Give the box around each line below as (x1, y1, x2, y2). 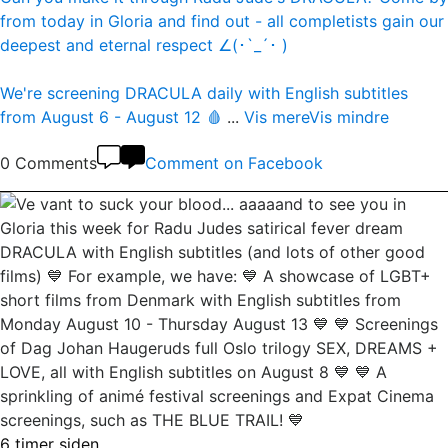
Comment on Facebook (145, 152, 323, 173)
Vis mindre (309, 106, 389, 127)
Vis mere (244, 106, 309, 127)
